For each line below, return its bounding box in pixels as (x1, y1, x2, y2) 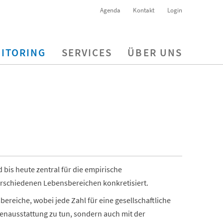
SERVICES (61, 46, 112, 59)
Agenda (100, 6, 120, 14)
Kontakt (133, 6, 155, 14)
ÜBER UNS (127, 46, 182, 59)
